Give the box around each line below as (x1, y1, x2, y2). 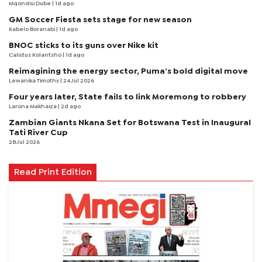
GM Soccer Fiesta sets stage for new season (9, 16, 192, 23)
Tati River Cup (9, 129, 68, 136)
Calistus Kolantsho (9, 52, 63, 58)
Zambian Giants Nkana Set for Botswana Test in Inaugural (9, 119, 251, 126)
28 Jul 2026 (9, 139, 40, 145)
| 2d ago (58, 104, 81, 109)
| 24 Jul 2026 (60, 78, 94, 84)
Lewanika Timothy (9, 78, 60, 84)
